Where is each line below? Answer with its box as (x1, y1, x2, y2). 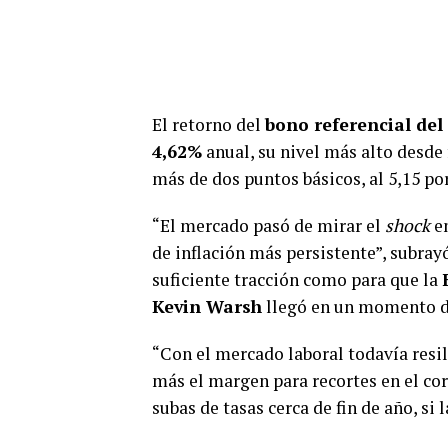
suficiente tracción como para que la (152, 267, 442, 291)
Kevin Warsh (152, 294, 262, 318)
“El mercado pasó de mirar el (152, 213, 385, 237)
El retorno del (152, 112, 265, 136)
